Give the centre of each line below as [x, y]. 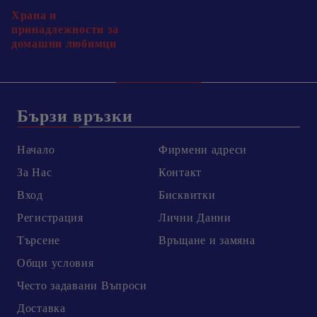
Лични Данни [195, 218]
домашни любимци [64, 44]
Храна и [34, 16]
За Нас [35, 173]
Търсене [39, 241]
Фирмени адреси [203, 150]
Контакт [180, 173]
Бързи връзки [75, 116]
